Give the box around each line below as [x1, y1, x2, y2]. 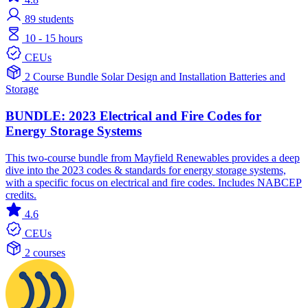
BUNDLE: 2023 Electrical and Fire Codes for [5, 109, 261, 124]
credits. [5, 188, 36, 201]
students [38, 13, 74, 25]
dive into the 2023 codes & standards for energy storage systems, [5, 164, 286, 176]
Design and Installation [126, 71, 229, 83]
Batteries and [229, 71, 285, 83]
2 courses [22, 246, 65, 258]
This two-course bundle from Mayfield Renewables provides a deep [5, 151, 300, 164]
